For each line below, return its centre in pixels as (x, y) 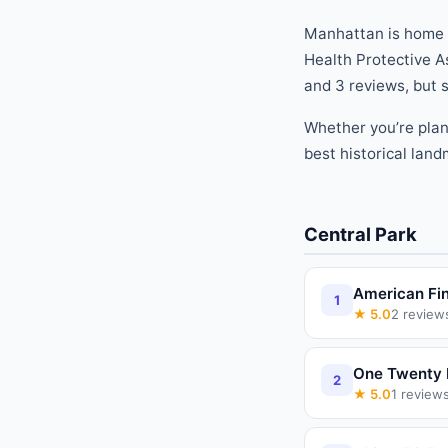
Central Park (360, 233)
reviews (375, 85)
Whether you (350, 127)
